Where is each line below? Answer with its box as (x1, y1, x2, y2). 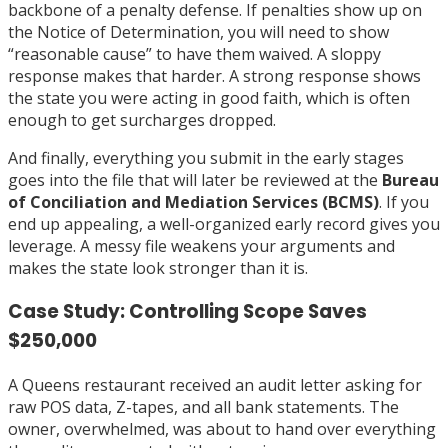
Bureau (382, 168, 439, 191)
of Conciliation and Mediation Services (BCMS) (8, 190, 379, 213)
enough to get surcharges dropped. (8, 108, 276, 131)
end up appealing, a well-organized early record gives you (8, 212, 440, 235)
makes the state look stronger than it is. (8, 256, 308, 279)
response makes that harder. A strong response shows (8, 64, 421, 87)
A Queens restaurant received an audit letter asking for (8, 374, 422, 396)
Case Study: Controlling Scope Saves (8, 298, 367, 326)
